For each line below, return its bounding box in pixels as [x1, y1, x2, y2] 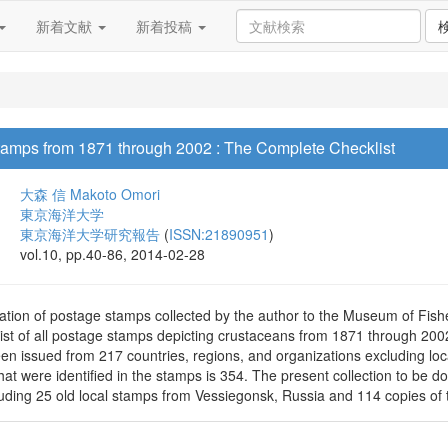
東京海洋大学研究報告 [20, 224, 160, 244]
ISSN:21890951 [169, 224, 269, 244]
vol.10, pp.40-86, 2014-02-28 [20, 244, 205, 264]
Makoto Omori [70, 184, 160, 204]
